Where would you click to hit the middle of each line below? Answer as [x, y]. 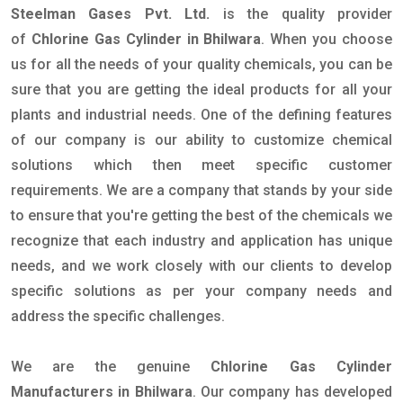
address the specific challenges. [120, 317]
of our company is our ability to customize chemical [201, 140]
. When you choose [327, 40]
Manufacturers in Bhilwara [102, 392]
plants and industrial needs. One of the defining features [201, 115]
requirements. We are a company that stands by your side [201, 191]
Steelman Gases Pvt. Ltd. [111, 14]
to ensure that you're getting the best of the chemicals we [201, 216]
